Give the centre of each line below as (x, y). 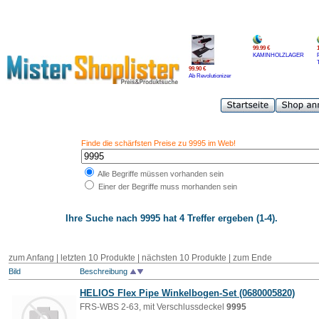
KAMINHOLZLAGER (278, 55)
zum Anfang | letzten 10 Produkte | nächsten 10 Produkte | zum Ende (140, 258)
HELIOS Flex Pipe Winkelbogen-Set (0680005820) (187, 293)
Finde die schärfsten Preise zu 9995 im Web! (158, 143)
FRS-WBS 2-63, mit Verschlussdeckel (153, 307)
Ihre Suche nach (103, 218)
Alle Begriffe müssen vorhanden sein (159, 174)
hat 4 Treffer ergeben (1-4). (219, 218)
